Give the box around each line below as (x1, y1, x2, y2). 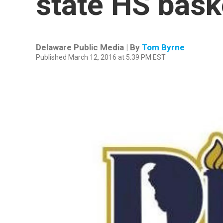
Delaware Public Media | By (36, 42, 142, 52)
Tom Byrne (142, 42, 185, 52)
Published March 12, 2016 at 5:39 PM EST (36, 53, 166, 61)
